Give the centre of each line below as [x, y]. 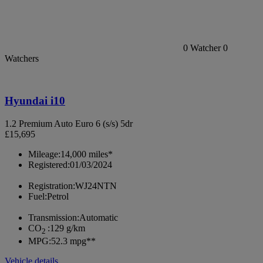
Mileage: [44, 154]
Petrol [58, 197]
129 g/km [68, 228]
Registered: [49, 165]
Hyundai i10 [35, 101]
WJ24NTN [96, 186]
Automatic [99, 218]
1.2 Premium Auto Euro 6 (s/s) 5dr [69, 124]
